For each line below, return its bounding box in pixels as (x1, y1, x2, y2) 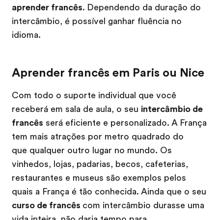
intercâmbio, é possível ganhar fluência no (12, 16, 182, 26)
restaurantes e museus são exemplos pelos (12, 172, 186, 183)
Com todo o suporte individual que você (12, 90, 176, 100)
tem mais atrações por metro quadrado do (12, 131, 184, 141)
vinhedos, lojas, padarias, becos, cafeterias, (12, 159, 188, 169)
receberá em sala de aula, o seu (12, 104, 141, 114)
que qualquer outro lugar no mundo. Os (12, 145, 172, 155)
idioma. (12, 29, 41, 40)
